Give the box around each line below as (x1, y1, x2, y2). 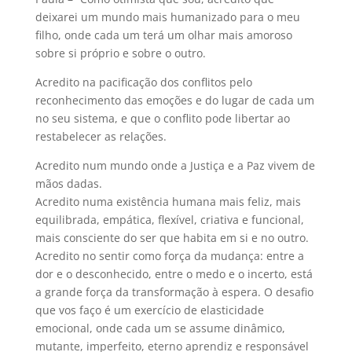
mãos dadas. (35, 176, 102, 192)
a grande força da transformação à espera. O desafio (35, 284, 313, 300)
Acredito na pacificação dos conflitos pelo (35, 75, 252, 90)
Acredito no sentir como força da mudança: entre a (35, 248, 304, 264)
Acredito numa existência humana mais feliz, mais (35, 194, 301, 210)
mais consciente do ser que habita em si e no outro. (35, 230, 309, 246)
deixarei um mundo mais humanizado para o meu (35, 9, 300, 25)
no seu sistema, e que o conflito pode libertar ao (35, 111, 290, 126)
